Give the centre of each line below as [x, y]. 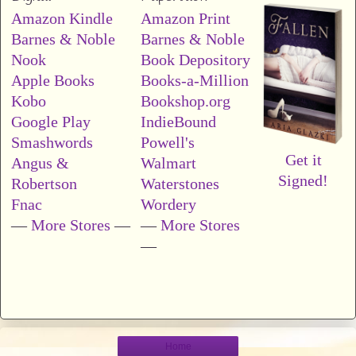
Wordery [168, 204]
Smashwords [52, 142]
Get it [303, 159]
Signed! [303, 180]
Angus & [40, 163]
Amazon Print [186, 18]
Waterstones [180, 183]
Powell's [168, 142]
